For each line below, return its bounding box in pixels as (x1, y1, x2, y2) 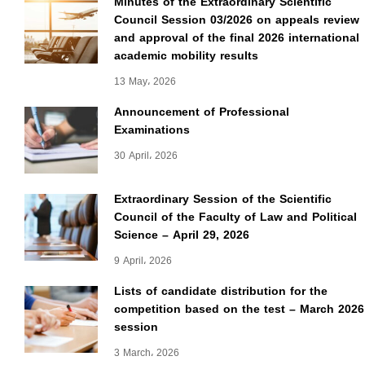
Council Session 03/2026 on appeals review (114, 9, 359, 32)
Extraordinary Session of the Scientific (114, 188, 332, 211)
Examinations (114, 119, 190, 142)
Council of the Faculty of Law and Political (114, 206, 357, 229)
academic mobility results (114, 45, 258, 68)
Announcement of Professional (114, 101, 289, 124)
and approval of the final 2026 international (114, 27, 359, 50)
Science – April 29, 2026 (114, 224, 249, 247)
